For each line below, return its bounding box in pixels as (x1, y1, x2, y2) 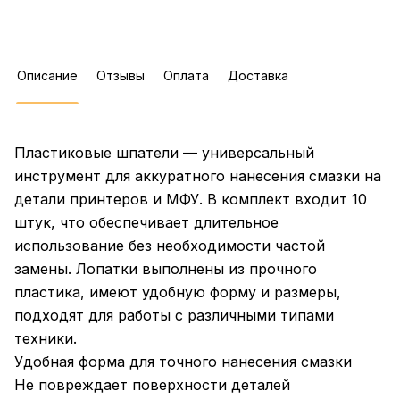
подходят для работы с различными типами (14, 306, 334, 325)
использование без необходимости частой (14, 237, 325, 255)
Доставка (228, 68, 288, 84)
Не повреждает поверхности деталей (14, 376, 290, 395)
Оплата (163, 68, 209, 84)
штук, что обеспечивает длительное (14, 213, 279, 232)
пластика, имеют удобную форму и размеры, (14, 283, 341, 302)
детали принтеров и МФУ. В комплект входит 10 (14, 190, 367, 209)
